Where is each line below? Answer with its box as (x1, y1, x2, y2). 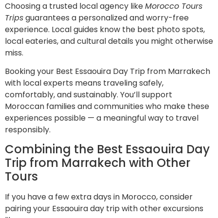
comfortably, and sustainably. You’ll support (5, 89, 172, 101)
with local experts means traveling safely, (5, 77, 163, 89)
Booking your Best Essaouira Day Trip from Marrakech (5, 66, 210, 77)
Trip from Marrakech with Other (5, 155, 190, 171)
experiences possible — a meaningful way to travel (5, 112, 199, 124)
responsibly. (5, 124, 51, 136)
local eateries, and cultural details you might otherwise (5, 35, 213, 47)
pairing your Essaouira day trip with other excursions (5, 203, 203, 215)
